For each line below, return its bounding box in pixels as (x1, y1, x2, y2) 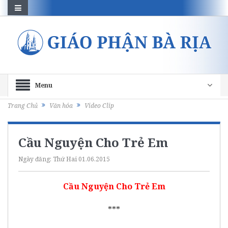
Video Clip (84, 101, 114, 110)
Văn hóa (49, 101, 73, 110)
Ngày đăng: (18, 154, 53, 163)
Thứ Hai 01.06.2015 (53, 154, 110, 163)
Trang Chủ (8, 101, 38, 110)
